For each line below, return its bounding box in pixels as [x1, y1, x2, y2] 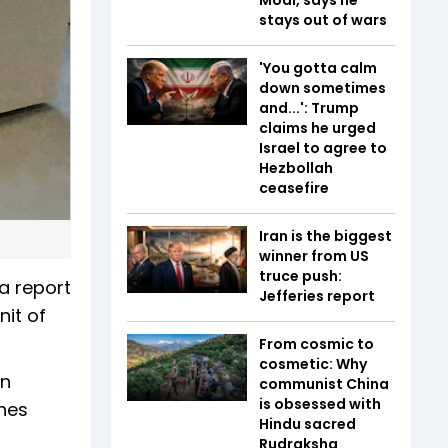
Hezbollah [259, 157, 333, 178]
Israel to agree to [259, 137, 387, 158]
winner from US [259, 245, 369, 266]
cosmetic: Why [259, 353, 367, 374]
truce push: [259, 265, 342, 286]
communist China [259, 373, 389, 394]
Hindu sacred [259, 413, 356, 434]
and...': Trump [259, 97, 359, 118]
